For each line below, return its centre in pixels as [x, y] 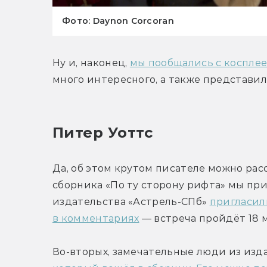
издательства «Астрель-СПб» [131, 202]
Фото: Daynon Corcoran [118, 21]
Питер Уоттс [103, 133]
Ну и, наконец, [91, 63]
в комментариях [96, 219]
